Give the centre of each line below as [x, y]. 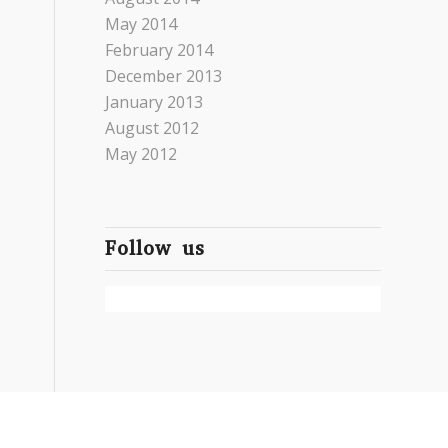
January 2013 [154, 102]
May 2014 [141, 24]
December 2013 [164, 76]
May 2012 [141, 154]
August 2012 [152, 128]
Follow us [155, 248]
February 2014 [159, 50]
